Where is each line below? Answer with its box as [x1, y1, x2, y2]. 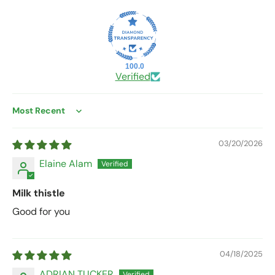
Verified [115, 70, 150, 83]
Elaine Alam [39, 157, 92, 171]
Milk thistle [12, 187, 65, 200]
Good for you [12, 205, 70, 219]
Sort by [12, 110, 44, 123]
